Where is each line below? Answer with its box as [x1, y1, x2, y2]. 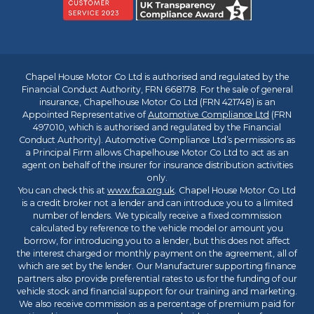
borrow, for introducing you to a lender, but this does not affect [24, 235, 290, 246]
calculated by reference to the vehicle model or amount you [31, 223, 283, 233]
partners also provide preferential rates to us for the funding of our [17, 273, 297, 284]
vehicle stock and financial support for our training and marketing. [17, 286, 297, 296]
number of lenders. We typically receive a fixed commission [32, 210, 282, 221]
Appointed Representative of [22, 109, 148, 120]
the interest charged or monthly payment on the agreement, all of [17, 248, 297, 259]
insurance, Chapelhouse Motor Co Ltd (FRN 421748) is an [39, 97, 275, 107]
